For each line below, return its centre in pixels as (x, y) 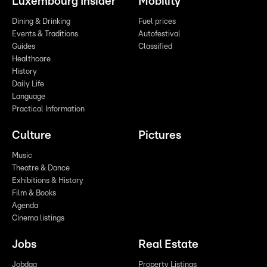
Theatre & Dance (41, 168)
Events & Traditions (45, 34)
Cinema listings (38, 218)
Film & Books (34, 193)
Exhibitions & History (48, 181)
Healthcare (31, 59)
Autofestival (159, 34)
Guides (24, 46)
